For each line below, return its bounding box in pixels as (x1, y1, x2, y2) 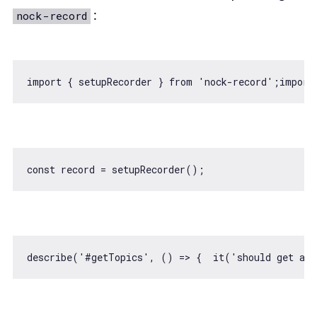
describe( (26, 250, 79, 264)
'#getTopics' (78, 250, 149, 264)
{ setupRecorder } (61, 75, 169, 88)
